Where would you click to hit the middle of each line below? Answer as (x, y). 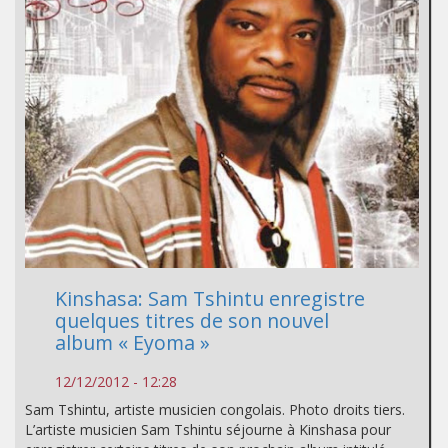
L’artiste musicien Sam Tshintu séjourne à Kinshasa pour (208, 430)
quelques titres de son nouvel (192, 321)
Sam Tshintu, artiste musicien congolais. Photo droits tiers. (215, 410)
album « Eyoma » (132, 343)
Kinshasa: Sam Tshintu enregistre (210, 299)
